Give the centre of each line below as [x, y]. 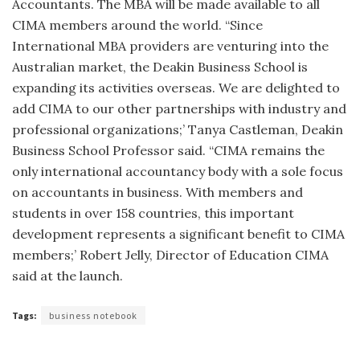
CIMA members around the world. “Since [137, 25]
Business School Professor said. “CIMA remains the [168, 151]
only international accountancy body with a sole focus [178, 172]
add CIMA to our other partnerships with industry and [179, 109]
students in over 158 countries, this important [153, 213]
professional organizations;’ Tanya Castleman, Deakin [178, 130]
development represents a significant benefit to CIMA [178, 234]
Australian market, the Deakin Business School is [160, 67]
